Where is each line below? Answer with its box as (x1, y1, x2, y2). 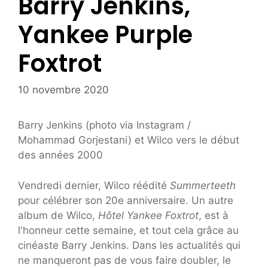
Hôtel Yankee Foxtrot (98, 209, 199, 221)
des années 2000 (18, 149, 103, 162)
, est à (199, 209, 229, 221)
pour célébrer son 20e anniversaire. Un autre (18, 194, 233, 206)
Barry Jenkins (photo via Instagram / (18, 119, 191, 132)
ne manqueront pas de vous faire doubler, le (18, 254, 231, 266)
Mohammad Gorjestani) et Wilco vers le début (18, 134, 239, 147)
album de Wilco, (18, 209, 98, 221)
